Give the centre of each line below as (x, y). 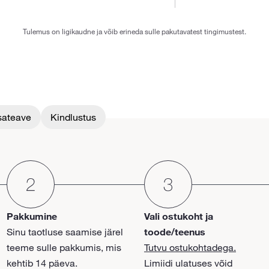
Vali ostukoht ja (178, 216)
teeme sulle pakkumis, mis (64, 247)
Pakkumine (32, 216)
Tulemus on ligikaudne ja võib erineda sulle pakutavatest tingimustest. (134, 31)
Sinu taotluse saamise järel (65, 231)
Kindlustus (73, 117)
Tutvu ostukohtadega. (190, 247)
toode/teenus (174, 231)
